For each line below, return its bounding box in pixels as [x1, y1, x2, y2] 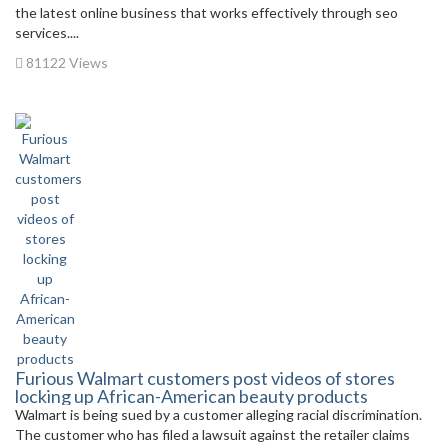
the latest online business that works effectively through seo [15, 4, 398, 21]
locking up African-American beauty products [15, 385, 368, 407]
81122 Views [23, 54, 108, 71]
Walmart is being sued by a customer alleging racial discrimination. [15, 406, 425, 423]
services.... [15, 24, 79, 41]
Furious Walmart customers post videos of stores [15, 367, 395, 389]
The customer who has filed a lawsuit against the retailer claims [15, 426, 410, 443]
